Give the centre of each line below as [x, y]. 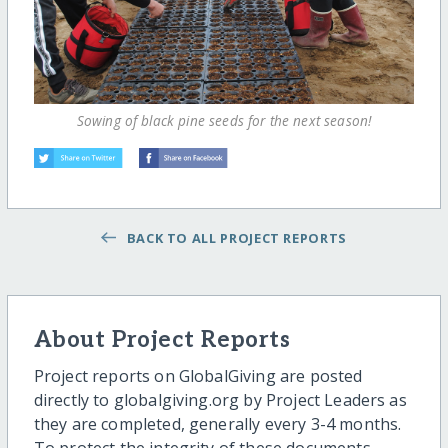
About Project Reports [162, 341]
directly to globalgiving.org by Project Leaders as [220, 400]
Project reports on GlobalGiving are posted [198, 376]
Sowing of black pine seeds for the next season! [224, 121]
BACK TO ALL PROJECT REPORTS [233, 238]
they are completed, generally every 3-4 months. [217, 424]
